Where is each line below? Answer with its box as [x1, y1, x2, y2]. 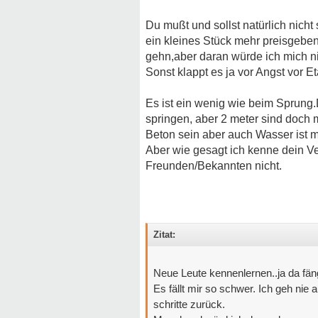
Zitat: [153, 229, 175, 240]
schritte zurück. [153, 298, 225, 310]
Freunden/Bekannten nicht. [146, 160, 282, 172]
